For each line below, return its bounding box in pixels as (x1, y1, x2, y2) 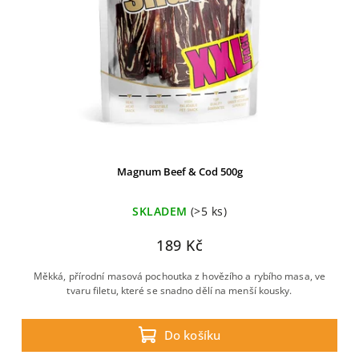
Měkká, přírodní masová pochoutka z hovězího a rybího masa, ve (33, 269, 326, 283)
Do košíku (163, 326, 221, 344)
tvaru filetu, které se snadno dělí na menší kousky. (67, 284, 292, 297)
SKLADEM (132, 204, 188, 219)
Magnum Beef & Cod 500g (116, 164, 243, 179)
